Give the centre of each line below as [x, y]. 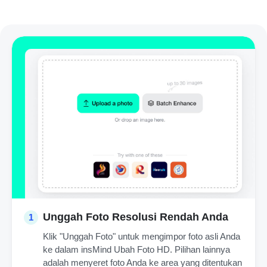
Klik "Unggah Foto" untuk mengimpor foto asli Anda [142, 237]
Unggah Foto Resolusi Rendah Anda [136, 217]
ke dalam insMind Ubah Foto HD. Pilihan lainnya [136, 250]
